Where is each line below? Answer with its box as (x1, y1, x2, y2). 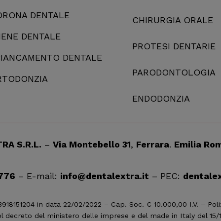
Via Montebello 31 (52, 139, 131, 149)
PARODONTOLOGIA (132, 67, 216, 77)
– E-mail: (15, 170, 60, 181)
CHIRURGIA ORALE (132, 14, 213, 25)
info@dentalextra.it (60, 170, 149, 181)
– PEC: (148, 170, 183, 181)
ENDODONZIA (132, 93, 190, 104)
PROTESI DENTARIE (132, 40, 216, 51)
